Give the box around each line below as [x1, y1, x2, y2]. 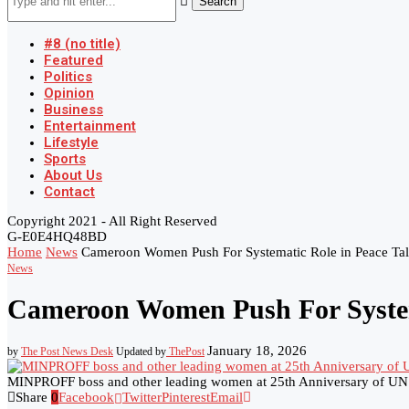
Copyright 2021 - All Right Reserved [7, 214, 217, 228]
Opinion [44, 85, 94, 101]
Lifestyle [44, 134, 99, 151]
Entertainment [44, 118, 136, 134]
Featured [44, 52, 103, 68]
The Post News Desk [21, 345, 113, 359]
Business [44, 101, 103, 118]
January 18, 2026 [207, 343, 307, 359]
